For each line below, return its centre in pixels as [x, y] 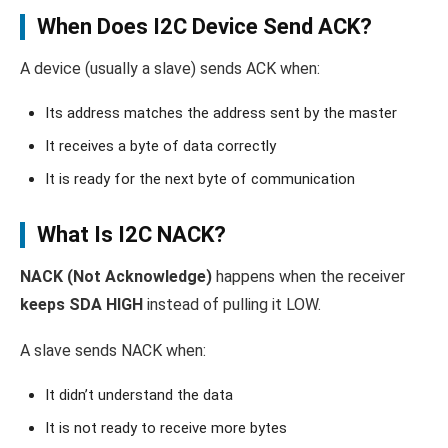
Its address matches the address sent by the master [221, 113]
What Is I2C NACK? [131, 235]
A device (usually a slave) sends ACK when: [170, 69]
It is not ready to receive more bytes [166, 428]
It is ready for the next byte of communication [200, 179]
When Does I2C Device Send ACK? [204, 27]
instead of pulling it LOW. [232, 305]
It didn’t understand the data [139, 395]
